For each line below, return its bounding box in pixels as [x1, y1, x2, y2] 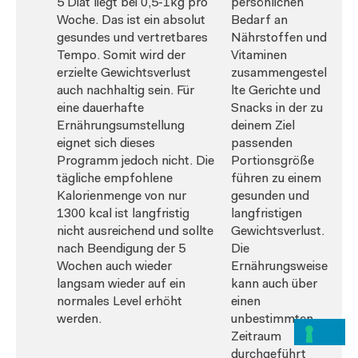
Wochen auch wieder [57, 260, 172, 273]
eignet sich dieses [57, 137, 155, 150]
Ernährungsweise [231, 260, 328, 273]
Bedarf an [231, 14, 288, 27]
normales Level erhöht [57, 295, 182, 308]
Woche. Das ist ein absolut [57, 14, 205, 27]
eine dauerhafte [57, 101, 144, 115]
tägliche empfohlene [57, 172, 173, 185]
